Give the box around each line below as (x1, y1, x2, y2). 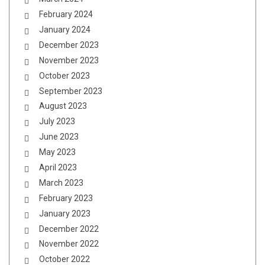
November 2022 (39, 239, 99, 249)
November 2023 (39, 55, 99, 65)
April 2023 (39, 162, 77, 172)
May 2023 (39, 147, 76, 157)
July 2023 (39, 117, 75, 127)
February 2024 (39, 9, 93, 20)
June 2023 (39, 132, 79, 142)
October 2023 (39, 70, 90, 80)
